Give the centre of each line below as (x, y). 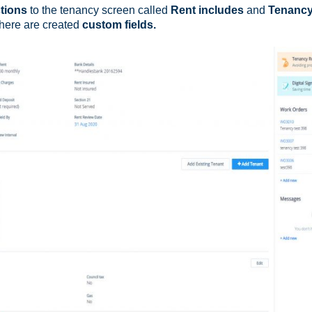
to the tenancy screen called (99, 10)
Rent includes (209, 10)
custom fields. (118, 25)
